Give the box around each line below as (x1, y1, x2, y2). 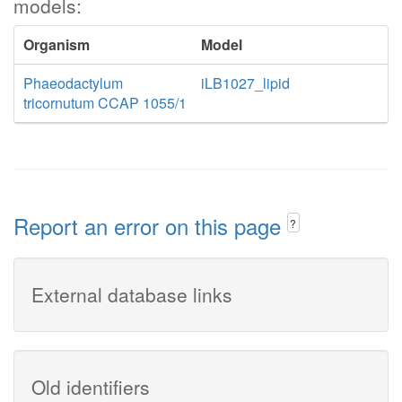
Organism (23, 34, 90, 55)
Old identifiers (31, 372, 150, 400)
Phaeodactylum (23, 73, 123, 93)
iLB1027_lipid (201, 73, 290, 93)
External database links (31, 280, 232, 308)
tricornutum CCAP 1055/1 (23, 92, 187, 113)
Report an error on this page (13, 210, 287, 241)
